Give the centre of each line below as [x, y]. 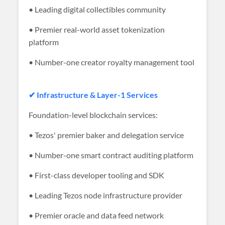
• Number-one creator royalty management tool [112, 62]
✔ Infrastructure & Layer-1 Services [93, 95]
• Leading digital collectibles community [97, 9]
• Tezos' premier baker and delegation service [106, 135]
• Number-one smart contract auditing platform [111, 155]
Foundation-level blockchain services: [93, 115]
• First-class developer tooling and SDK [97, 175]
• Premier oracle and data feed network [96, 215]
